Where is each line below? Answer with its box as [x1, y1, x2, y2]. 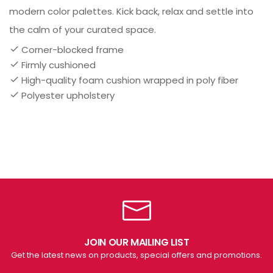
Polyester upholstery [21, 89, 115, 102]
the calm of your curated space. [9, 23, 156, 37]
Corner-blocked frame [21, 43, 124, 57]
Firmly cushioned [21, 58, 96, 72]
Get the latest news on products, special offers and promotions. [11, 249, 262, 261]
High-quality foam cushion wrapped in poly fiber [21, 74, 238, 87]
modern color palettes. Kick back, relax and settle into [9, 5, 253, 18]
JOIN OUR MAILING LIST [83, 235, 190, 250]
